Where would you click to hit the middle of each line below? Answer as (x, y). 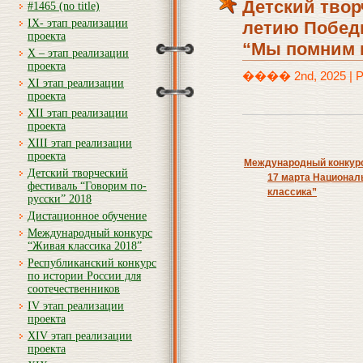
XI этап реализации (76, 83)
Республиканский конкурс (92, 263)
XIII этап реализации (80, 143)
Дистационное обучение (87, 216)
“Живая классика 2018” (85, 246)
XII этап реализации (78, 113)
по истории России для (84, 276)
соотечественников (74, 289)
